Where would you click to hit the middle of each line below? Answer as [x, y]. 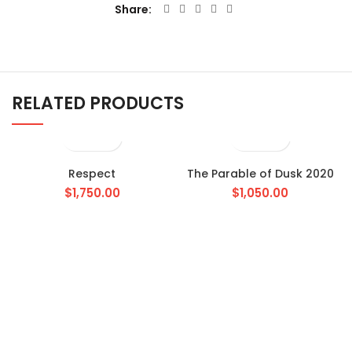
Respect [92, 174]
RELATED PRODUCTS [98, 103]
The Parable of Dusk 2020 [260, 174]
